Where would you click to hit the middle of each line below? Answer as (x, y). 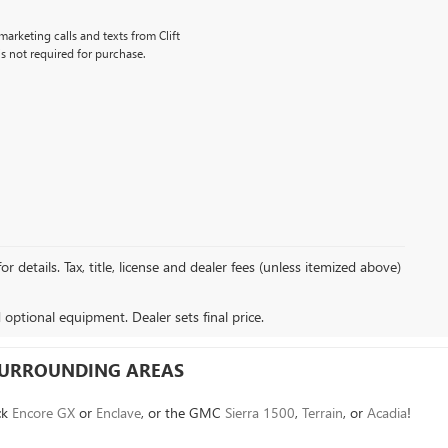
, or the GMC (182, 412)
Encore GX (43, 412)
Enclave (118, 412)
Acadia (386, 412)
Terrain (322, 412)
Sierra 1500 (259, 412)
